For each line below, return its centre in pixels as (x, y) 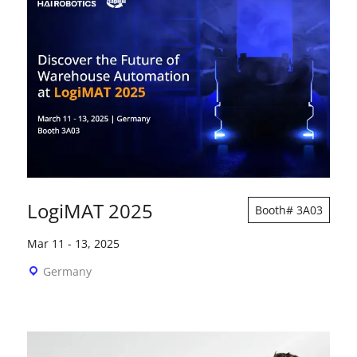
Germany (67, 271)
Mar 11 (45, 243)
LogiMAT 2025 (90, 210)
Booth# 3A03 (289, 210)
